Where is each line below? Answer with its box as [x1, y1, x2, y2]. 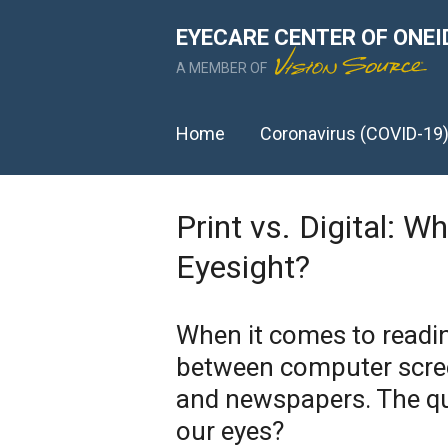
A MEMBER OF [176, 60, 270, 76]
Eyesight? [176, 248, 310, 286]
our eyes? [176, 416, 284, 446]
